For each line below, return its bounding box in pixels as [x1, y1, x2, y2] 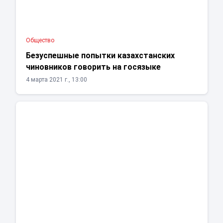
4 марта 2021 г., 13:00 [25, 76, 87, 84]
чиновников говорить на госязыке [25, 62, 161, 72]
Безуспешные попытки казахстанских [25, 51, 175, 61]
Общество [25, 37, 54, 44]
